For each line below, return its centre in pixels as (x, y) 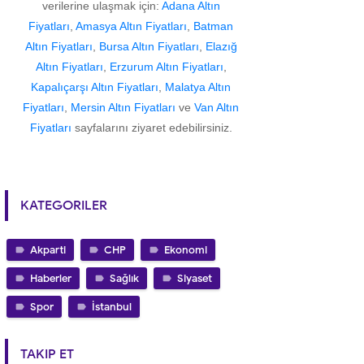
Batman (213, 26)
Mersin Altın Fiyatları (123, 108)
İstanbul (112, 307)
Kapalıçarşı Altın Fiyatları (95, 87)
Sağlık (124, 279)
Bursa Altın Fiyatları (149, 47)
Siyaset (195, 279)
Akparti (48, 250)
